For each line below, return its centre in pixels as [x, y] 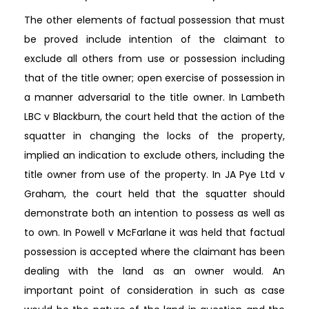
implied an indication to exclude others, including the [154, 155]
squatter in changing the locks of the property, [154, 136]
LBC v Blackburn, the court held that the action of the [154, 116]
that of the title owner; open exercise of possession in [154, 78]
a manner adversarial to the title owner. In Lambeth [154, 97]
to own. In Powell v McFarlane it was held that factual [154, 232]
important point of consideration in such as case [154, 290]
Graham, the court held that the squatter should [154, 193]
